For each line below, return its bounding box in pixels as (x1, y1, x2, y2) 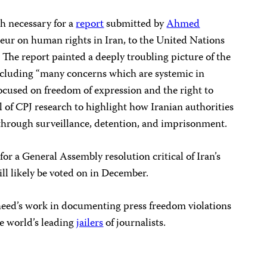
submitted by (104, 15, 167, 34)
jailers (76, 215, 104, 233)
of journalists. (103, 215, 166, 233)
